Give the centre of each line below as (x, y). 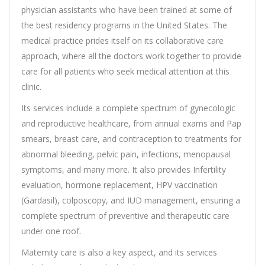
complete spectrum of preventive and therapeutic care (125, 216)
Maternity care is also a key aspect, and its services (119, 253)
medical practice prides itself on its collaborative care (122, 41)
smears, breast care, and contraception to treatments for (131, 139)
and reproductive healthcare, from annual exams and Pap (131, 124)
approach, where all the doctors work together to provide (131, 56)
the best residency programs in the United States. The (124, 25)
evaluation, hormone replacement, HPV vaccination (119, 185)
